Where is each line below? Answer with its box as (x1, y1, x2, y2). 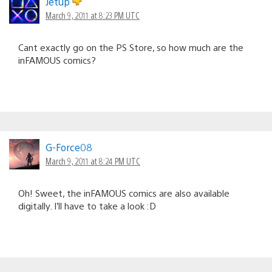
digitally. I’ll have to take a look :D (18, 199, 156, 211)
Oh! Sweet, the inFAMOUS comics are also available (18, 186, 229, 199)
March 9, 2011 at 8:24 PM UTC (46, 155, 140, 166)
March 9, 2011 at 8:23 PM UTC (46, 9, 140, 21)
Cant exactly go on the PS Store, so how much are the (18, 41, 243, 53)
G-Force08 (46, 140, 92, 154)
